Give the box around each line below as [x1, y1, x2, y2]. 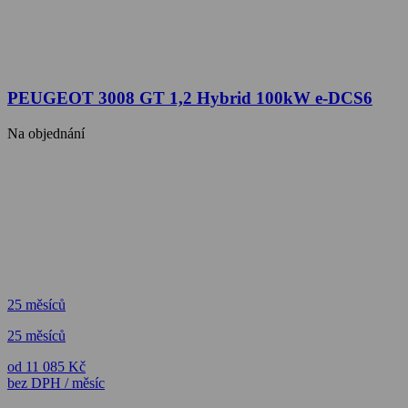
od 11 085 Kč [7, 358, 86, 374]
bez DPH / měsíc [7, 374, 105, 391]
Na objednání [7, 125, 85, 141]
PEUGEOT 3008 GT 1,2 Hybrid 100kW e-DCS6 [7, 87, 372, 107]
